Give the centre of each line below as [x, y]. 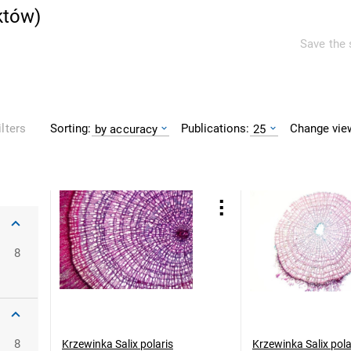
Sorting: [71, 128]
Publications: [215, 128]
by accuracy [127, 129]
